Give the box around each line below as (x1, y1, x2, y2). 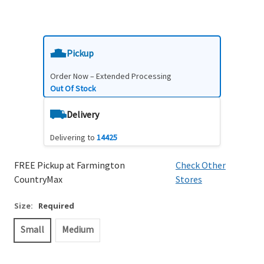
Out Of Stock (50, 82, 96, 94)
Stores (175, 173, 202, 185)
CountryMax (14, 173, 62, 185)
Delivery (67, 108, 99, 120)
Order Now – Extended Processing (50, 70, 171, 81)
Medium (62, 223, 94, 235)
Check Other (175, 159, 226, 171)
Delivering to (50, 131, 97, 143)
